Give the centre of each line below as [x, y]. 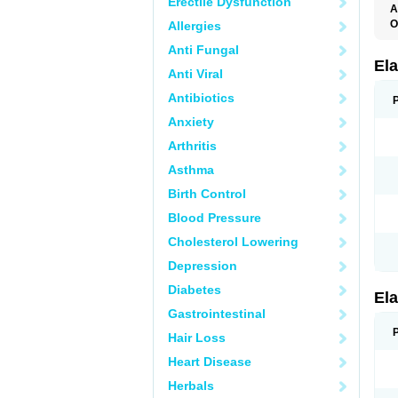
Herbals [191, 386]
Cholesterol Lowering [233, 242]
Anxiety [191, 122]
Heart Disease [210, 362]
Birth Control [207, 194]
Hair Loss [197, 338]
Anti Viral [195, 74]
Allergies [195, 26]
